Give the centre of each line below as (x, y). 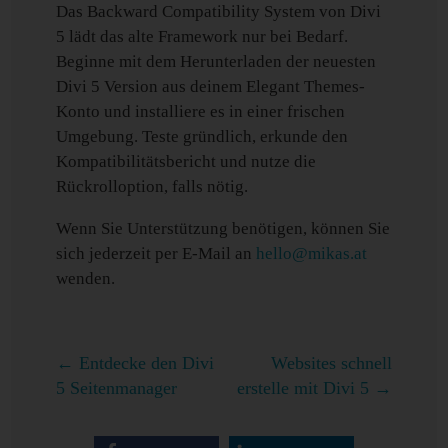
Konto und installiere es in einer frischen (201, 111)
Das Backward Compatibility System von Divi (219, 11)
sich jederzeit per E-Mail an (156, 253)
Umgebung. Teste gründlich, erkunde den (202, 136)
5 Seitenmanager (117, 388)
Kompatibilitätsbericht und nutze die (186, 161)
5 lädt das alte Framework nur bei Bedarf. (202, 36)
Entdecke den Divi (147, 363)
